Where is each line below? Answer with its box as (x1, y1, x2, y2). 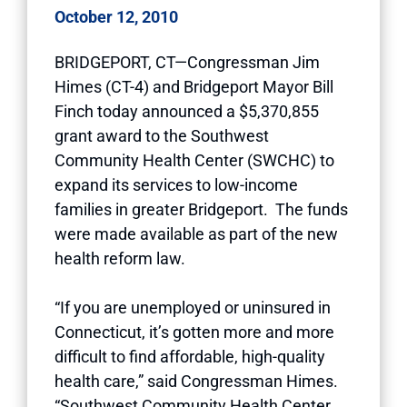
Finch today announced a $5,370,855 (55, 101, 319, 121)
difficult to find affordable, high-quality (55, 346, 325, 366)
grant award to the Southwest (55, 125, 269, 145)
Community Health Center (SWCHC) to (55, 150, 334, 170)
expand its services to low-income (55, 174, 298, 194)
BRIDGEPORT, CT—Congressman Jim (55, 52, 320, 72)
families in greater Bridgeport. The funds (55, 199, 348, 219)
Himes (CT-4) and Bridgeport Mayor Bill (55, 76, 333, 96)
